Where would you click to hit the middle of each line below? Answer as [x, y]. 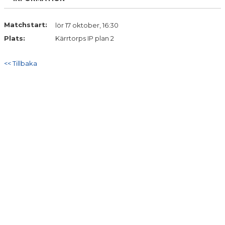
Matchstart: [26, 25]
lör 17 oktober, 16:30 [87, 25]
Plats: [15, 38]
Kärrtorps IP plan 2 [85, 38]
